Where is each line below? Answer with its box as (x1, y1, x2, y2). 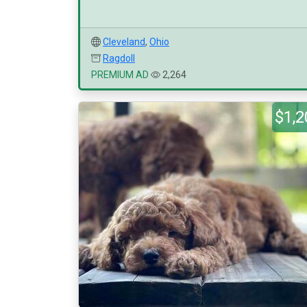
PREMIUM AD (91, 69, 149, 80)
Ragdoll (103, 53, 135, 64)
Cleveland (103, 36, 145, 47)
